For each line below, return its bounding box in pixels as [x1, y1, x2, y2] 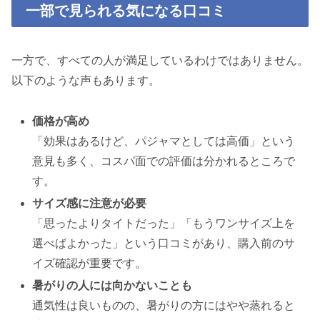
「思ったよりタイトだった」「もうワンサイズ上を [32, 216, 296, 229]
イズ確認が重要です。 [32, 256, 147, 269]
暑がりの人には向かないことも [32, 279, 193, 292]
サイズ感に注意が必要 [32, 196, 147, 209]
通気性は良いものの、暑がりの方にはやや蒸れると [32, 299, 296, 312]
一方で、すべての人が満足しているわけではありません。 [11, 54, 309, 66]
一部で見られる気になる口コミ [26, 3, 226, 19]
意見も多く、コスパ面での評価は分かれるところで [32, 154, 296, 167]
